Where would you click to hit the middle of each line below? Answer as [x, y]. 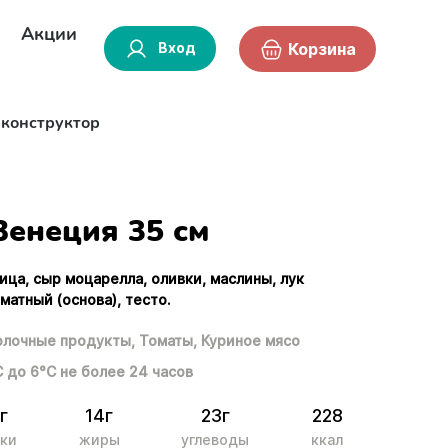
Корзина [321, 49]
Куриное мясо [251, 340]
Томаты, [168, 340]
